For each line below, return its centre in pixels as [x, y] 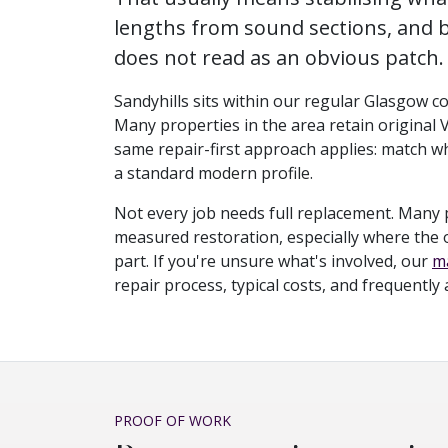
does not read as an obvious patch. [279, 57]
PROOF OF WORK [172, 420]
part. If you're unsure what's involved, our [273, 260]
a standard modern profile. [213, 172]
